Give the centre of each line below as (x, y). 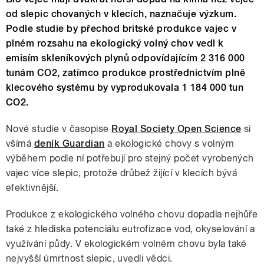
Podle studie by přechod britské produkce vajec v (121, 29)
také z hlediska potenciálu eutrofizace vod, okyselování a (131, 229)
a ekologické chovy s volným (169, 144)
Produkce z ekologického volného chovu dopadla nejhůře (132, 214)
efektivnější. (32, 188)
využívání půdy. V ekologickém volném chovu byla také (126, 244)
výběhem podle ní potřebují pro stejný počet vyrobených (130, 159)
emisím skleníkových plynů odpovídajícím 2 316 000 (126, 58)
